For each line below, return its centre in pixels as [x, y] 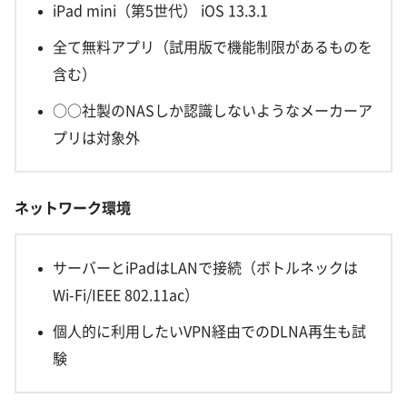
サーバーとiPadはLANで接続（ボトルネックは [205, 268]
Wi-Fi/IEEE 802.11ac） [126, 295]
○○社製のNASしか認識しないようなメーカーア [213, 111]
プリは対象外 [96, 139]
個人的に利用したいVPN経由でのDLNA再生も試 [209, 331]
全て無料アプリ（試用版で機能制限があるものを [213, 48]
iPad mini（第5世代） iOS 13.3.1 [160, 11]
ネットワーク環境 [73, 208]
